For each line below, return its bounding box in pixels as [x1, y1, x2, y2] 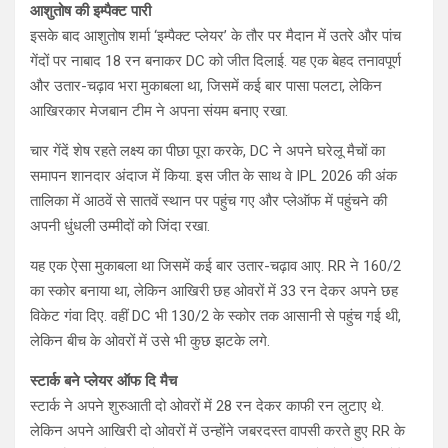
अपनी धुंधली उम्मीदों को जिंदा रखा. [30, 217, 210, 236]
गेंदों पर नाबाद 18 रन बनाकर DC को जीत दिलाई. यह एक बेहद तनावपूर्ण [30, 52, 401, 71]
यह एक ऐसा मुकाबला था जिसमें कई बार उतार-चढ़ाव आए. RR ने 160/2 [30, 257, 401, 276]
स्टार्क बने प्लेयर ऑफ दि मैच [30, 372, 177, 391]
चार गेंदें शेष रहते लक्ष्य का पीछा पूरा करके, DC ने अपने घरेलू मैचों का [30, 142, 385, 161]
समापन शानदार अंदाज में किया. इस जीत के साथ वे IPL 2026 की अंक [30, 167, 397, 186]
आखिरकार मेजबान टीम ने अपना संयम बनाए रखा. [30, 102, 288, 121]
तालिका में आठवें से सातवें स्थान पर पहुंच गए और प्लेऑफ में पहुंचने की [30, 192, 387, 211]
